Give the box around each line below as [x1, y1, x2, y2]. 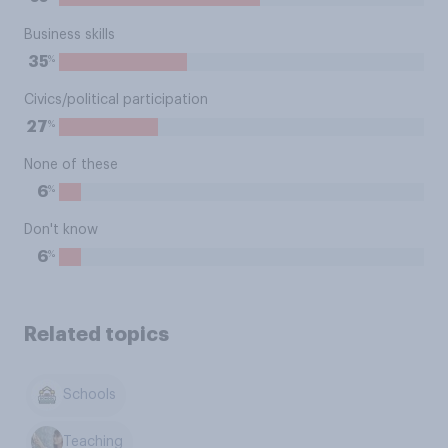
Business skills [24, 28, 115, 42]
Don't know [24, 223, 98, 237]
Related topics [24, 324, 169, 344]
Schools [63, 388, 117, 403]
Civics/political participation [24, 93, 208, 107]
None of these [24, 158, 118, 172]
